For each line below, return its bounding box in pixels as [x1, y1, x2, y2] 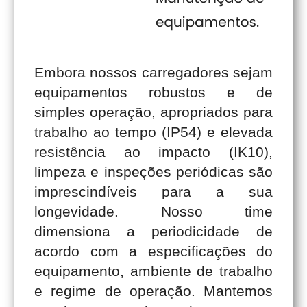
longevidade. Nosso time [34, 203, 273, 219]
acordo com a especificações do [34, 243, 273, 259]
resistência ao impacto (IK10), [34, 143, 273, 160]
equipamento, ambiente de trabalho [34, 262, 273, 279]
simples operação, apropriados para [34, 103, 273, 120]
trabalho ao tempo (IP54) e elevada [34, 123, 273, 140]
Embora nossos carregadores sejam [34, 64, 273, 80]
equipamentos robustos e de [34, 84, 273, 100]
